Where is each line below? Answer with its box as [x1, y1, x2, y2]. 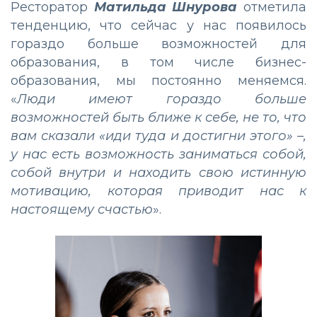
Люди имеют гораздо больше [17, 91, 306, 107]
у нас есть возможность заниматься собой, [11, 146, 306, 162]
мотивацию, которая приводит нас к [11, 183, 306, 199]
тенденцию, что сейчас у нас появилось [11, 17, 306, 33]
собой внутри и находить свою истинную [11, 164, 306, 180]
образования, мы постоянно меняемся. [11, 72, 306, 88]
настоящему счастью [11, 201, 153, 217]
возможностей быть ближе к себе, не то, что [11, 109, 306, 125]
